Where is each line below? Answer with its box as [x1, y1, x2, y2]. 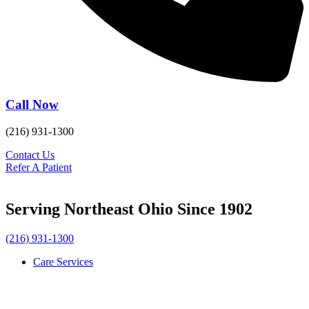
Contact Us [6, 149, 54, 161]
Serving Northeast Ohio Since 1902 [6, 200, 252, 219]
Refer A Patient [6, 161, 72, 174]
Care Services [33, 255, 93, 268]
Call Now [6, 97, 59, 112]
